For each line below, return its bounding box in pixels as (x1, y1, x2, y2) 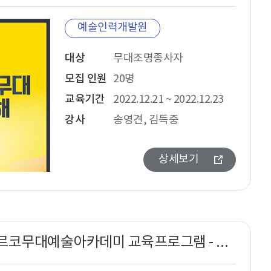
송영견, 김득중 (113, 114, 178, 127)
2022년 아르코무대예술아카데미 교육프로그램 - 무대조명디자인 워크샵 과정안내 (220, 234, 229, 252)
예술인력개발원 (77, 21, 148, 34)
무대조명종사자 (113, 52, 183, 65)
